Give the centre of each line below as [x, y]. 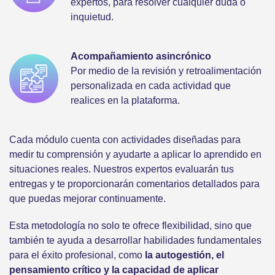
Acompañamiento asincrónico [141, 56]
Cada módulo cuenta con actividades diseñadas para [125, 140]
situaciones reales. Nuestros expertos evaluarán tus [122, 169]
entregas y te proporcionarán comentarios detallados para [134, 184]
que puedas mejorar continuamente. [87, 199]
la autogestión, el [184, 255]
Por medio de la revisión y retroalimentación [166, 71]
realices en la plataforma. [125, 101]
